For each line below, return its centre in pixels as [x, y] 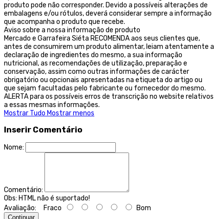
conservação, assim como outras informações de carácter [97, 71]
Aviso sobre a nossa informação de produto [72, 30]
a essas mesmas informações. [52, 105]
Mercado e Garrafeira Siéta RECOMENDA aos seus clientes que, [102, 38]
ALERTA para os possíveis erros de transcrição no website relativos [109, 96]
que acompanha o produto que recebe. [65, 22]
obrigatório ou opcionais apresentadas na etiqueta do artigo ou [103, 80]
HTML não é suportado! [54, 198]
